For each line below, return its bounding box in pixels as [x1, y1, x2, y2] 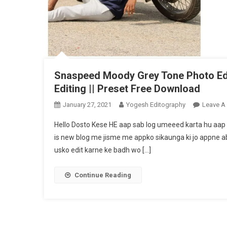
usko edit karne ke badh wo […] [54, 145, 151, 154]
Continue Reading [74, 171, 131, 179]
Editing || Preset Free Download [54, 82, 200, 95]
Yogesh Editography [126, 100, 185, 108]
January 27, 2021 [63, 100, 111, 108]
